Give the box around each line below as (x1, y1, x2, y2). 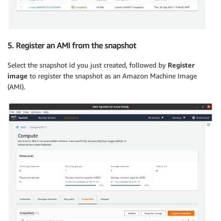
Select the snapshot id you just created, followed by (7, 61, 168, 70)
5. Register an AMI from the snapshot (7, 40, 136, 50)
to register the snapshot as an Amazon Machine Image (28, 72, 197, 80)
